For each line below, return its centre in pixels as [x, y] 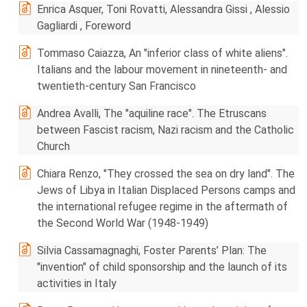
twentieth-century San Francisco [116, 86]
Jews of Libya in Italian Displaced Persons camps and [166, 190]
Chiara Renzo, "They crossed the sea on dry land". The [166, 174]
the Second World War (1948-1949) [123, 223]
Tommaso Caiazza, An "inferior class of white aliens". [162, 53]
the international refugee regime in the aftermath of [162, 207]
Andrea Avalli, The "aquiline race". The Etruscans [152, 113]
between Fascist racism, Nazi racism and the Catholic [165, 130]
